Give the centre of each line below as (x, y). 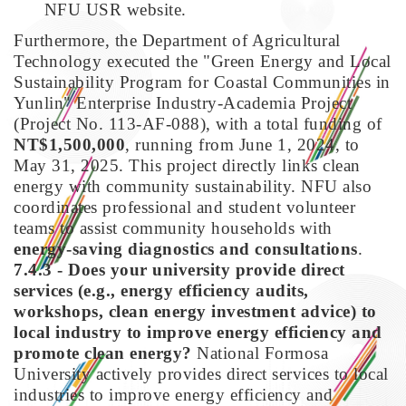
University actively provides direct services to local (201, 373)
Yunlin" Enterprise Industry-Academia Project (183, 102)
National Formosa (260, 353)
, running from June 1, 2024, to (242, 144)
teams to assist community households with (173, 227)
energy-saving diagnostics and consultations (186, 248)
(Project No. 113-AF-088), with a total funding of (198, 123)
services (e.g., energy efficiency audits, (161, 290)
